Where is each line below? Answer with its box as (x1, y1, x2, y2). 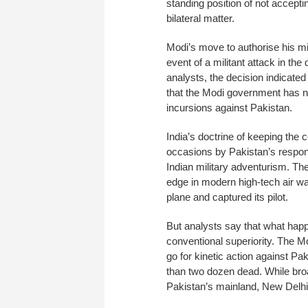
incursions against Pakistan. (166, 101, 292, 113)
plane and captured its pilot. (166, 190, 288, 203)
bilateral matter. (166, 12, 234, 24)
